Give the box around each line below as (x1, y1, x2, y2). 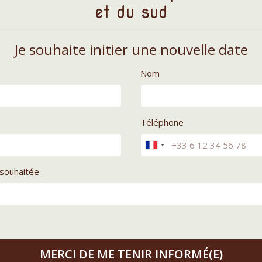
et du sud (94, 2, 168, 22)
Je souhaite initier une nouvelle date (14, 39, 248, 59)
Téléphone (140, 116, 184, 128)
